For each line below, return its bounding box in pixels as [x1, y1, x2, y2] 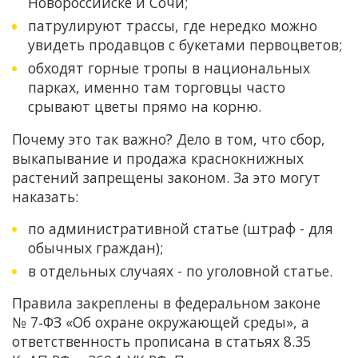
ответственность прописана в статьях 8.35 [12, 332, 311, 352]
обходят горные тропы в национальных [28, 58, 310, 78]
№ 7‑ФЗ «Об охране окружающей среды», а [12, 312, 309, 332]
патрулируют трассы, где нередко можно [28, 16, 317, 36]
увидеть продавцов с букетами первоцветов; [28, 35, 342, 55]
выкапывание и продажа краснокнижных [12, 148, 304, 168]
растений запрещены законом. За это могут [12, 167, 320, 187]
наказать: [12, 186, 78, 206]
